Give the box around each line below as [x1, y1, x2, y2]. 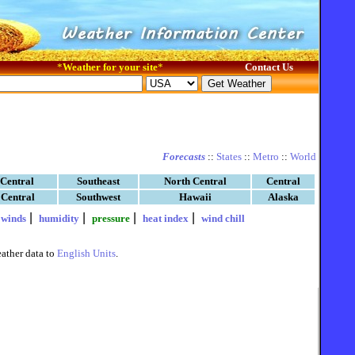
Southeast [77, 175, 120, 187]
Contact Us [244, 61, 293, 73]
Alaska [268, 191, 299, 203]
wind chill [200, 212, 245, 224]
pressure [91, 212, 130, 224]
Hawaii [178, 191, 212, 203]
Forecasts [162, 151, 205, 162]
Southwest [76, 191, 120, 203]
